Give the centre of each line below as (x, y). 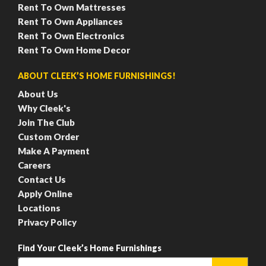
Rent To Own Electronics (71, 35)
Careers (34, 165)
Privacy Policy (47, 222)
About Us (38, 94)
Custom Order (48, 136)
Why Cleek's (44, 108)
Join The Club (46, 122)
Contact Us (42, 179)
